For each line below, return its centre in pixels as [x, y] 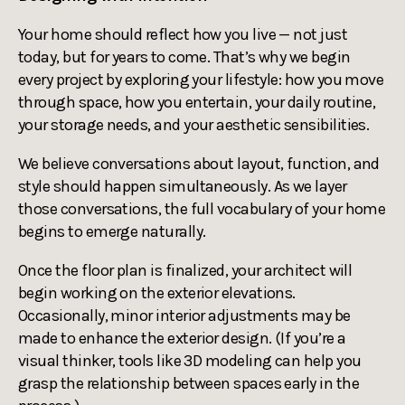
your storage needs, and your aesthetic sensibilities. [194, 124]
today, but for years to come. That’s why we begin [184, 57]
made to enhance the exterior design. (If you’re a [182, 338]
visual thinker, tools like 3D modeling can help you [190, 360]
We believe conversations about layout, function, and [199, 163]
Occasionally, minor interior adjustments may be [184, 315]
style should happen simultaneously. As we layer [183, 186]
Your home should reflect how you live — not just [183, 34]
